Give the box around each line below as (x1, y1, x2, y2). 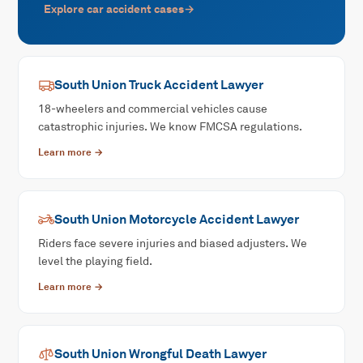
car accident (87, 2, 152, 17)
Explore (44, 2, 88, 17)
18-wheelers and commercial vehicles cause (38, 102, 268, 117)
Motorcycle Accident (129, 211, 254, 228)
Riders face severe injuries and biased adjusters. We (38, 237, 308, 251)
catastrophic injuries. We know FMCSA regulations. (38, 120, 303, 135)
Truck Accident (129, 76, 219, 94)
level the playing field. (38, 254, 153, 269)
